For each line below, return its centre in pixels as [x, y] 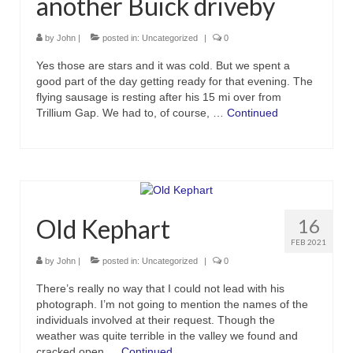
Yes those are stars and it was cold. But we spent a [163, 66]
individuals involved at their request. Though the [156, 320]
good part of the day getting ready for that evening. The [175, 82]
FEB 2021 [308, 242]
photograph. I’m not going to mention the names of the [172, 305]
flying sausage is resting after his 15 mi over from [159, 97]
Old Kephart [103, 229]
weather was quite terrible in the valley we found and [167, 336]
